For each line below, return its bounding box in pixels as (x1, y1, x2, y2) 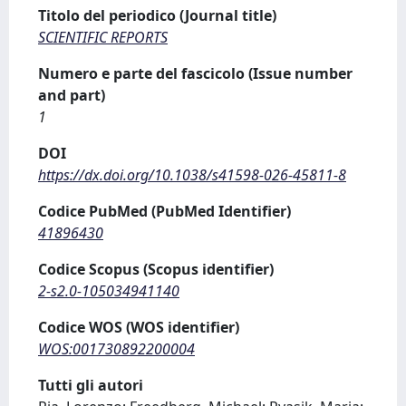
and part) (38, 85, 105, 105)
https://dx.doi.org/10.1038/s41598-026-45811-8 (38, 165, 346, 185)
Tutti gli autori (38, 375, 143, 395)
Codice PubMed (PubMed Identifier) (38, 201, 291, 221)
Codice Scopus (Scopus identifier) (38, 259, 274, 279)
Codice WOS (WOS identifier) (38, 317, 239, 337)
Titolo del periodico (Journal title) (38, 5, 276, 25)
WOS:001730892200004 (38, 339, 195, 359)
